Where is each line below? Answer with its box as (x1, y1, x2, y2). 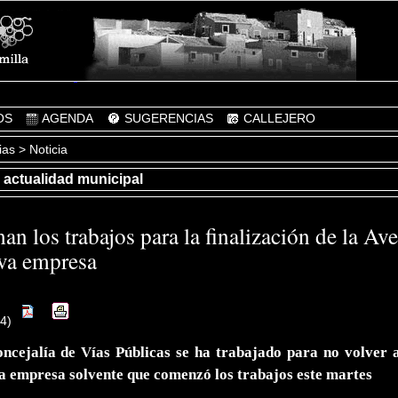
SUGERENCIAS (120, 110, 213, 125)
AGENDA (39, 110, 94, 125)
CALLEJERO (240, 110, 316, 125)
